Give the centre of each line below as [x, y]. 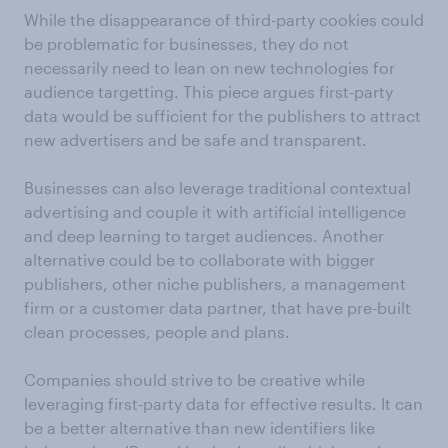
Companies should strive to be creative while [194, 379]
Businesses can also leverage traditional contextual [217, 187]
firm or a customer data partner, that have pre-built [217, 307]
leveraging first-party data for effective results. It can [223, 403]
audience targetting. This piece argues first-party [208, 91]
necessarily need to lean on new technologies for [209, 67]
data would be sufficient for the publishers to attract [222, 115]
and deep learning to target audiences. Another [204, 235]
